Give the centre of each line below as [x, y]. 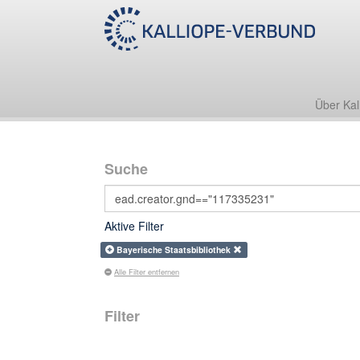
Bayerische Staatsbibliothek [175, 250]
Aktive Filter [134, 226]
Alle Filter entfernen [147, 272]
